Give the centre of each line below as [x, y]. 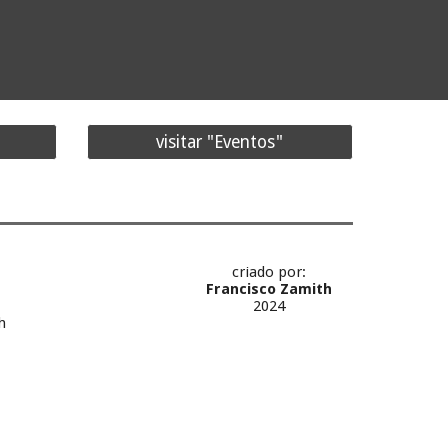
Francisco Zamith [269, 289]
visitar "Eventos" [220, 142]
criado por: [269, 272]
